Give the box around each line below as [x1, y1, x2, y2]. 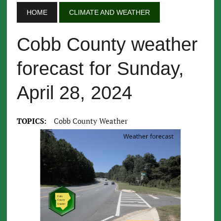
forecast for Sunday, [16, 58, 184, 79]
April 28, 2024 [16, 82, 132, 103]
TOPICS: [16, 116, 46, 126]
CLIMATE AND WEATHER [69, 8, 150, 16]
